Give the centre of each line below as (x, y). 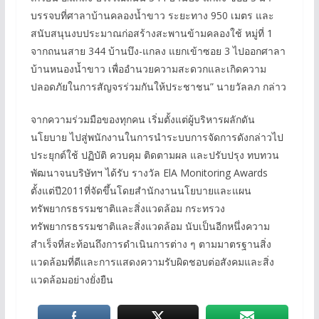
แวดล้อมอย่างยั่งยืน (72, 279)
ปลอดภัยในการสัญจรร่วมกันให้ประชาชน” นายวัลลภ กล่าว (158, 86)
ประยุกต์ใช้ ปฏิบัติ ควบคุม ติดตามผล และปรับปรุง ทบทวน (155, 155)
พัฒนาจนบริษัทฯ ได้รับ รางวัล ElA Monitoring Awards (149, 172)
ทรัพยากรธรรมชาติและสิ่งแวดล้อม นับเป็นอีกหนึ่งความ (150, 226)
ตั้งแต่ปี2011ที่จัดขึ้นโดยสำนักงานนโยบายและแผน (141, 190)
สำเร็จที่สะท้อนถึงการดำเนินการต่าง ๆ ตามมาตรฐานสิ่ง (151, 244)
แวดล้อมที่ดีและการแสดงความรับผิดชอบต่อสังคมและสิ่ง (152, 261)
